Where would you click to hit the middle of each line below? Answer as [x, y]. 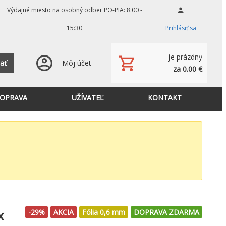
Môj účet [77, 63]
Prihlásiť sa [181, 28]
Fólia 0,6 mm [104, 212]
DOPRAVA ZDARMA [166, 212]
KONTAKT [164, 98]
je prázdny [185, 57]
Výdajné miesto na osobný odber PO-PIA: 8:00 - [74, 10]
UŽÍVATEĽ [87, 98]
